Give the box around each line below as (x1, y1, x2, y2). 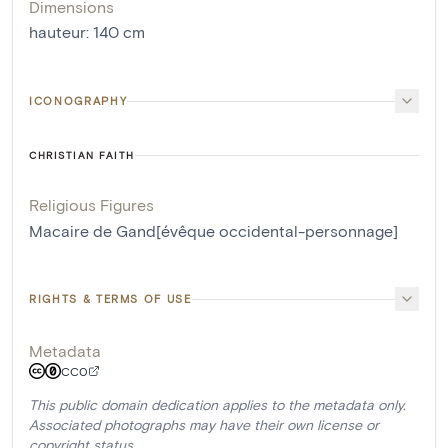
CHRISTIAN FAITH (29, 149, 135, 161)
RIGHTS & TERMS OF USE (29, 292, 192, 305)
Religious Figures (29, 195, 154, 214)
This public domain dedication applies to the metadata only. (29, 396, 406, 413)
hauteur (29, 22, 86, 41)
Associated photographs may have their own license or (29, 416, 379, 433)
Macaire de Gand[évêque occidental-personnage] (29, 221, 398, 240)
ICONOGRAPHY (29, 94, 128, 107)
